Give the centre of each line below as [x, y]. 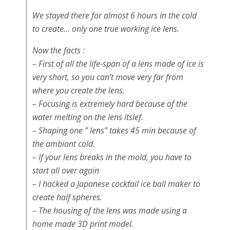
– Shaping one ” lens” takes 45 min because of [114, 130]
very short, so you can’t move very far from [108, 77]
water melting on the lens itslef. [88, 117]
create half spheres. [67, 197]
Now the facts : [59, 50]
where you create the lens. [79, 90]
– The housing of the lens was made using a [110, 210]
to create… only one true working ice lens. [106, 28]
